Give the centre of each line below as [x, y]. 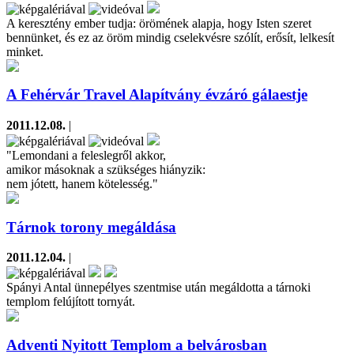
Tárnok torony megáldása [91, 227]
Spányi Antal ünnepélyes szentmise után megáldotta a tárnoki [158, 288]
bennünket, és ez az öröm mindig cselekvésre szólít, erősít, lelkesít [170, 37]
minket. [25, 51]
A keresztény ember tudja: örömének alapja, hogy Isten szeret [159, 23]
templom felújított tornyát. [71, 302]
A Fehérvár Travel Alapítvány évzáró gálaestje [157, 95]
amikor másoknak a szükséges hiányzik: [106, 169]
